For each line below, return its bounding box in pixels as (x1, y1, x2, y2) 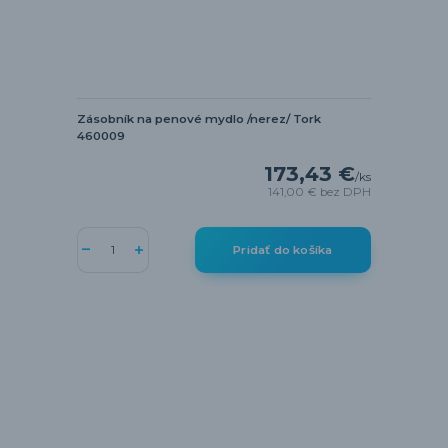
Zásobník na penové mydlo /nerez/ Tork (76, 112, 321, 127)
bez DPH (320, 184, 372, 199)
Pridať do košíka (233, 242, 333, 257)
